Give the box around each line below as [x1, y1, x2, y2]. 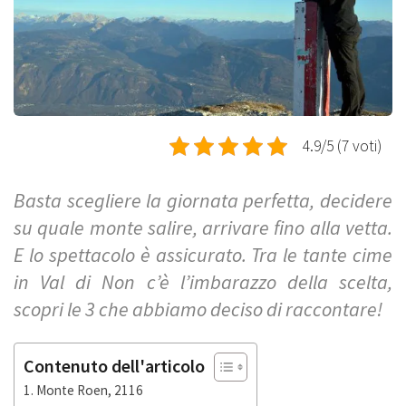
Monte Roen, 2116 [36, 381, 144, 399]
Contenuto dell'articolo [24, 353, 205, 377]
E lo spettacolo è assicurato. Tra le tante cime [14, 241, 392, 267]
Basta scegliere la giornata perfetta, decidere [14, 187, 392, 213]
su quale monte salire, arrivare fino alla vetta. [14, 214, 392, 240]
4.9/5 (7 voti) [303, 135, 382, 156]
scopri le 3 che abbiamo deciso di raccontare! [14, 295, 382, 322]
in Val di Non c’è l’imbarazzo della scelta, [14, 268, 392, 295]
